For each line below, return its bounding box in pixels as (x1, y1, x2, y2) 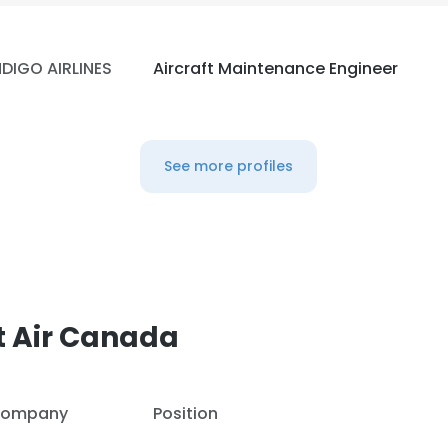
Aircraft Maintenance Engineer (153, 57, 398, 80)
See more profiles (163, 156, 293, 176)
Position (153, 402, 218, 425)
